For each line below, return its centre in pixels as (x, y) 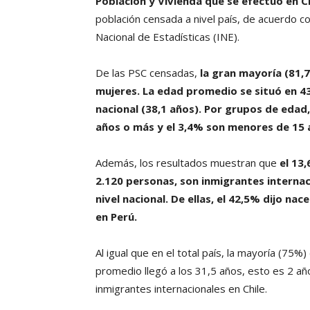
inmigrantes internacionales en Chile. (181, 289)
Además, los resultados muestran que (188, 163)
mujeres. (118, 91)
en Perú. (116, 217)
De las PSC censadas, (148, 73)
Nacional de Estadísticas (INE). (167, 37)
